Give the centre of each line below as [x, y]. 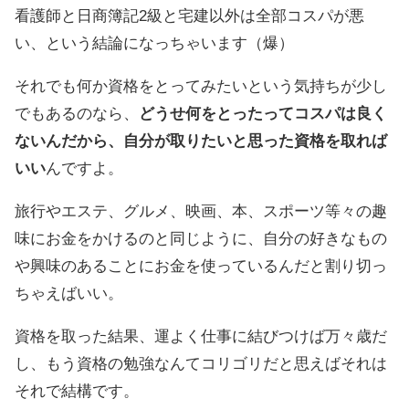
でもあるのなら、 [77, 113]
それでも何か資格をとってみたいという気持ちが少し [201, 86]
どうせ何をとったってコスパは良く [263, 113]
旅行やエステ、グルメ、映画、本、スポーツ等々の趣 [201, 211]
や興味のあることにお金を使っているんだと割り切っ [201, 266]
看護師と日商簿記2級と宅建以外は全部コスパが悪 [189, 16]
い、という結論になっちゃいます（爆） [154, 43]
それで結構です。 [77, 391]
